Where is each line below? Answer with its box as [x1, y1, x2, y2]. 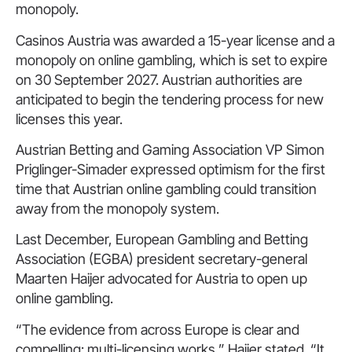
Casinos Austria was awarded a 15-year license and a [16, 31, 335, 49]
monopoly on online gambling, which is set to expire [16, 51, 328, 68]
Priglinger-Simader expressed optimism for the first [16, 160, 325, 178]
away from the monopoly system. [16, 200, 219, 217]
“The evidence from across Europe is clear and [16, 321, 299, 338]
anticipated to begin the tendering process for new [16, 90, 324, 108]
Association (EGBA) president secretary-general [16, 251, 307, 268]
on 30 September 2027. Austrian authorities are [16, 71, 302, 88]
